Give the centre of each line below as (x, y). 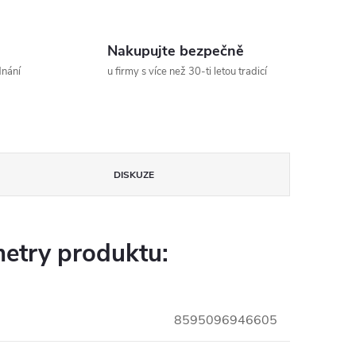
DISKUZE (133, 175)
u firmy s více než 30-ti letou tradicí (187, 72)
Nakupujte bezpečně (175, 51)
